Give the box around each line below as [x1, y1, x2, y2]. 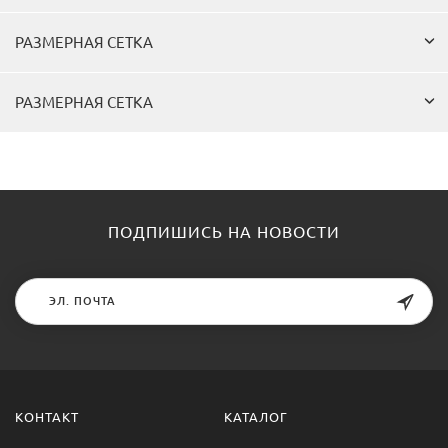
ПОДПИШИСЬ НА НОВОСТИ [108, 222, 340, 241]
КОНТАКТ [15, 409, 79, 424]
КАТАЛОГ [224, 409, 288, 424]
